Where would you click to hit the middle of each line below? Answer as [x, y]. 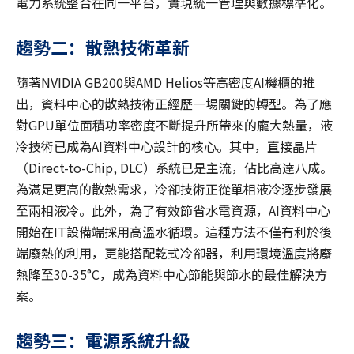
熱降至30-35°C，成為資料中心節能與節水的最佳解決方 [171, 275]
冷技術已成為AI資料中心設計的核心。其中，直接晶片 [167, 147]
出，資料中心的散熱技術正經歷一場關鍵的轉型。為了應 [174, 104]
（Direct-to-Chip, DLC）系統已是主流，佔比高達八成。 [174, 168]
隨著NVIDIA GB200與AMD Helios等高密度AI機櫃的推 [166, 83]
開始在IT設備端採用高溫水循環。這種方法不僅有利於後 [174, 232]
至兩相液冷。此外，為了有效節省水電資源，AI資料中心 [173, 211]
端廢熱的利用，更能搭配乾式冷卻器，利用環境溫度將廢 [174, 253]
